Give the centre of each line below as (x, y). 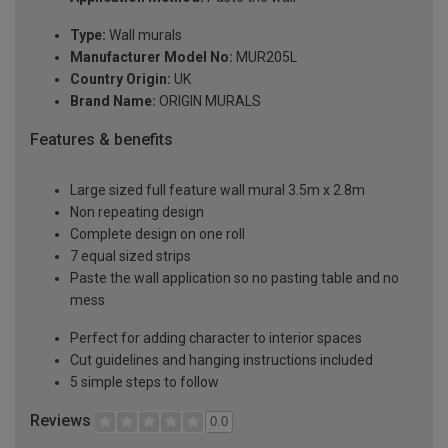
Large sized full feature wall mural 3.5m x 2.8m (217, 189)
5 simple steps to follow (144, 381)
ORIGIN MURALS (208, 101)
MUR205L (265, 57)
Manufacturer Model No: (151, 57)
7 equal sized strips (130, 255)
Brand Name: (113, 101)
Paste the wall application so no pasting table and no (234, 277)
